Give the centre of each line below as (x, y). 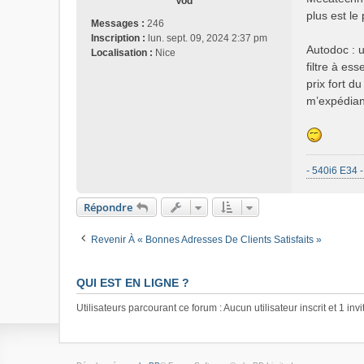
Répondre (108, 208)
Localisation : (122, 53)
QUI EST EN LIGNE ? (133, 283)
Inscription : (118, 39)
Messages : (118, 24)
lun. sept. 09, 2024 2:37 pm (206, 39)
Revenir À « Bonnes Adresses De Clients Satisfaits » (206, 240)
